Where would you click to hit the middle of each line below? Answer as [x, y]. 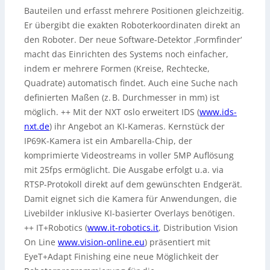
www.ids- [218, 112]
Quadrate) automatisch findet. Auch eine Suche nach [131, 83]
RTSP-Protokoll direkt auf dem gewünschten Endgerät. [133, 184]
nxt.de [37, 127]
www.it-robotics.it [123, 228]
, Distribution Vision [198, 228]
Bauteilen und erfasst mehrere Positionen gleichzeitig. [134, 11]
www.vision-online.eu [101, 242]
